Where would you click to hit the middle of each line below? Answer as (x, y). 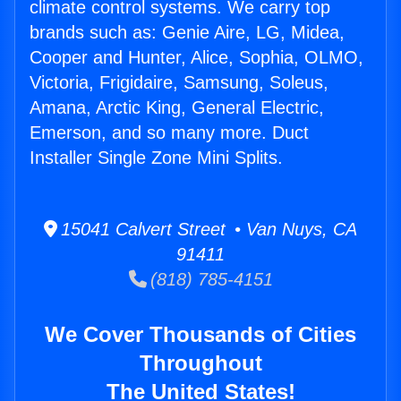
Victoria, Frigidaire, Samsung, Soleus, (179, 83)
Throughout (200, 363)
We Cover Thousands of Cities (200, 335)
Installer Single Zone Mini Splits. (156, 158)
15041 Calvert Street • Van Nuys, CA (207, 230)
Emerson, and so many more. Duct (169, 133)
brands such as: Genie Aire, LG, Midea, (187, 33)
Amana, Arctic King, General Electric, (177, 108)
